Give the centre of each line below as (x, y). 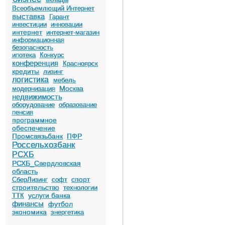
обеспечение (33, 128)
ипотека (24, 55)
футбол (60, 204)
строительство (35, 187)
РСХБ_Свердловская (46, 163)
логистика (31, 80)
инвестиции (29, 24)
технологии (81, 188)
